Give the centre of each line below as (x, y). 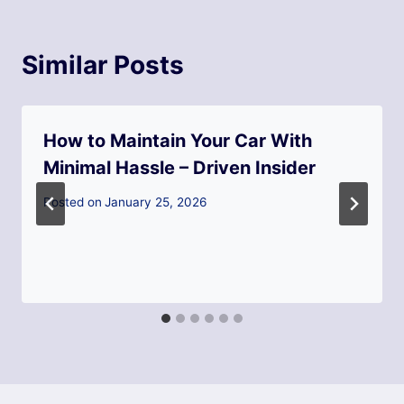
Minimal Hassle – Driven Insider (179, 167)
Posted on (73, 202)
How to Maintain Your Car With (178, 140)
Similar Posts (103, 64)
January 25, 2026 (156, 202)
